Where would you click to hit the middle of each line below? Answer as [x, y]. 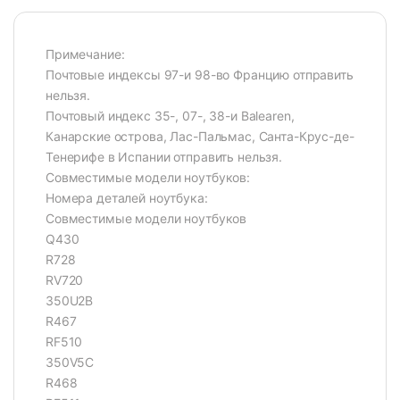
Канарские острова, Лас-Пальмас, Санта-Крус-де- [200, 137]
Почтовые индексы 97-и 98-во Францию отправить [200, 75]
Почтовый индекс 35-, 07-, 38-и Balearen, [170, 116]
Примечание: [85, 54]
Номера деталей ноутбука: [127, 198]
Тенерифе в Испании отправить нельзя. [164, 157]
